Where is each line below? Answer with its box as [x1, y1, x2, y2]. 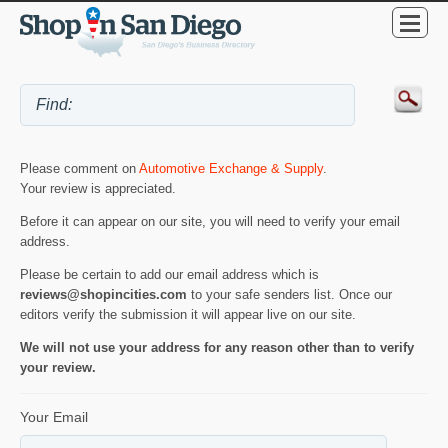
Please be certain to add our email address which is [20, 267, 319, 283]
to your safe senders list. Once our [187, 287, 392, 303]
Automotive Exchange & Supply [139, 161, 323, 177]
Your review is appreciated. [20, 181, 176, 197]
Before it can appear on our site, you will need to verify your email [20, 214, 400, 230]
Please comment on [20, 161, 139, 177]
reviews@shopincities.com [20, 287, 187, 303]
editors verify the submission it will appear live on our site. [20, 307, 356, 323]
